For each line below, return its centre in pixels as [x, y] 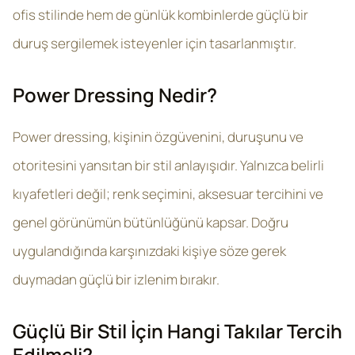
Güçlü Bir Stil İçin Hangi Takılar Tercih [177, 331]
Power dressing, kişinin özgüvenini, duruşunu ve [158, 137]
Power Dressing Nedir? [115, 95]
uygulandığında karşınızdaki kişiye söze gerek [149, 251]
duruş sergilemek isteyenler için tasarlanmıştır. [155, 43]
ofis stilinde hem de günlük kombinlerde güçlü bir [160, 15]
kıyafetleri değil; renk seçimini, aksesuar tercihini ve [168, 194]
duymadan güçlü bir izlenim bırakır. [116, 279]
